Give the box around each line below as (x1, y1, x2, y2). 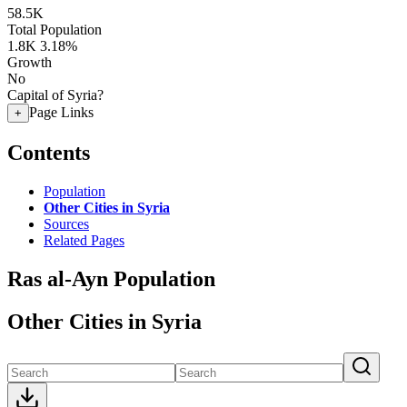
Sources (44, 215, 89, 232)
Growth (7, 55, 52, 70)
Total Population (7, 22, 102, 37)
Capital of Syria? (7, 87, 104, 103)
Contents (7, 140, 90, 164)
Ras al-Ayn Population (7, 266, 215, 291)
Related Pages (44, 232, 124, 248)
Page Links (29, 104, 94, 120)
